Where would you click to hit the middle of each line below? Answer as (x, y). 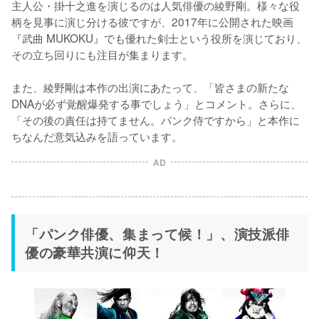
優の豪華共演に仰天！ (95, 252)
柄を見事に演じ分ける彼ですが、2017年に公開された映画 (152, 22)
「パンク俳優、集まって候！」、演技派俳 (157, 234)
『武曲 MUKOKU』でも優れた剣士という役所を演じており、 (159, 38)
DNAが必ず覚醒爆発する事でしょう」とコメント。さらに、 (156, 104)
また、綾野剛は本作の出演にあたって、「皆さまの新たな (150, 87)
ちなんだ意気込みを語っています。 (97, 136)
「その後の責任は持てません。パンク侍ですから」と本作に (156, 120)
